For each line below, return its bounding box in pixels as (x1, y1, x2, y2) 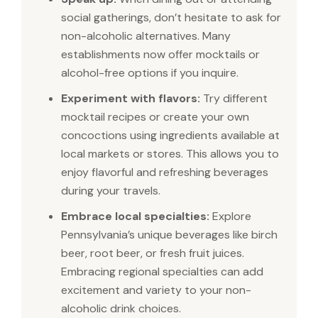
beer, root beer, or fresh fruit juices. (61, 246, 244, 261)
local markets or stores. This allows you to (61, 146, 279, 162)
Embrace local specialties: (61, 209, 209, 224)
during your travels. (61, 183, 160, 199)
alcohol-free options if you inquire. (61, 65, 238, 81)
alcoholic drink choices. (61, 301, 181, 317)
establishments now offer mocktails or (61, 47, 260, 62)
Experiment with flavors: (61, 91, 200, 106)
